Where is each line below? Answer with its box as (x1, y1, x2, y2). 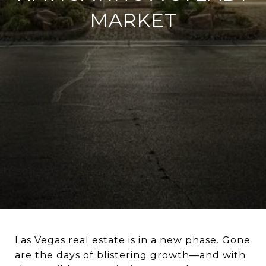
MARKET (89, 8, 177, 31)
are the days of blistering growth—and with (15, 249, 246, 261)
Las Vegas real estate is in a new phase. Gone (15, 235, 251, 246)
